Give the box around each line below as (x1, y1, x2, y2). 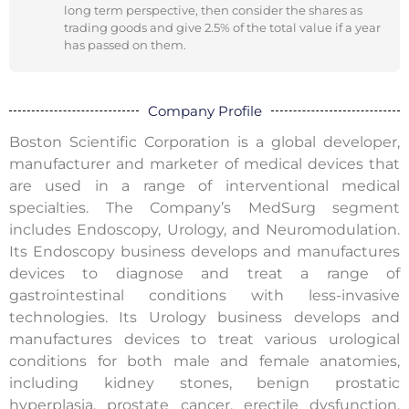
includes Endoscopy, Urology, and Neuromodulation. (9, 220, 400, 238)
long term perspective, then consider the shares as (64, 2, 362, 17)
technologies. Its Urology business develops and (9, 308, 400, 326)
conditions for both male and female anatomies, (9, 351, 400, 370)
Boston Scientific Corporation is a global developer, (9, 132, 400, 151)
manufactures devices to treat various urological (9, 330, 400, 348)
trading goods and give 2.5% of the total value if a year (64, 19, 381, 35)
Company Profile (147, 101, 262, 120)
